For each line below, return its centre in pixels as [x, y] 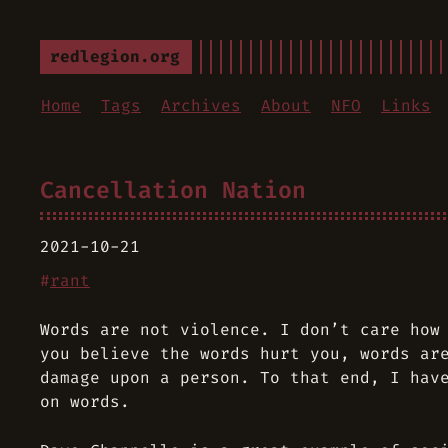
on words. [85, 401]
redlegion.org [115, 56]
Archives [201, 105]
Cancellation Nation [173, 190]
